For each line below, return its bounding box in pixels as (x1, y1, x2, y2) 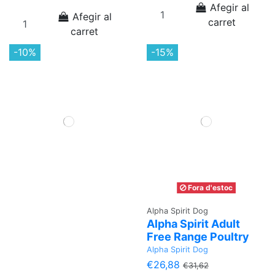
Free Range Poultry (147, 230, 249, 243)
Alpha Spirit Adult (147, 217, 240, 230)
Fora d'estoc (186, 183, 233, 193)
